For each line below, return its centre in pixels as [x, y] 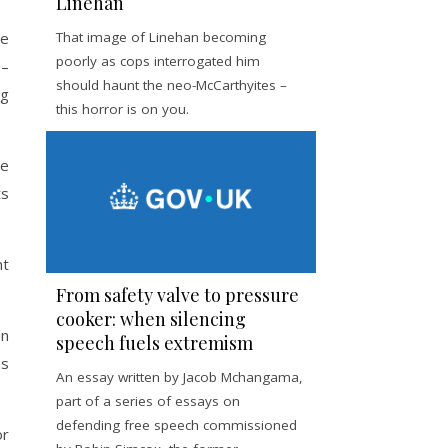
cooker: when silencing [151, 318]
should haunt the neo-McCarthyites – [171, 85]
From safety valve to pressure [177, 294]
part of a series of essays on [148, 400]
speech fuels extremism [154, 342]
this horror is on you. [122, 109]
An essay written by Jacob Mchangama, [179, 376]
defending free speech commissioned [176, 424]
